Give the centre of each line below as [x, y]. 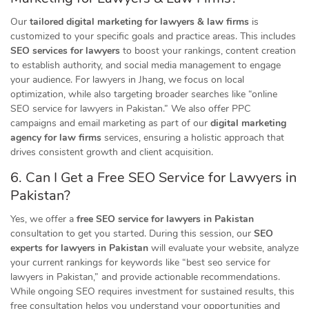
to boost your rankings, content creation [208, 51]
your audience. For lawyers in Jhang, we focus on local [127, 80]
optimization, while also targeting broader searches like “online [144, 94]
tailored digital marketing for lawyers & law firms [139, 22]
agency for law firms [56, 138]
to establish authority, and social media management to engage [146, 65]
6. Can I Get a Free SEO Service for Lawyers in [153, 178]
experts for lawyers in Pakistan [79, 248]
